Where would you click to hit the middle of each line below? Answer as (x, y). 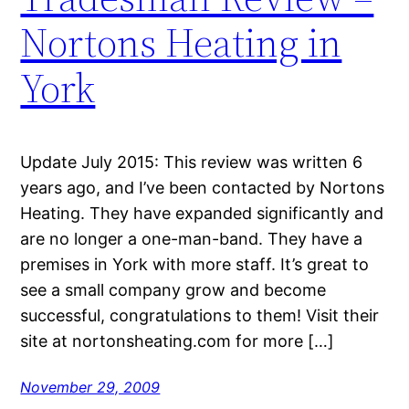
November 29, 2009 (90, 387)
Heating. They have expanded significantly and (202, 213)
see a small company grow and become (173, 289)
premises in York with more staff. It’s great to (195, 264)
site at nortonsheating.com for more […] (178, 341)
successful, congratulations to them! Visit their (200, 315)
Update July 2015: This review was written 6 (192, 162)
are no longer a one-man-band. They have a (192, 238)
